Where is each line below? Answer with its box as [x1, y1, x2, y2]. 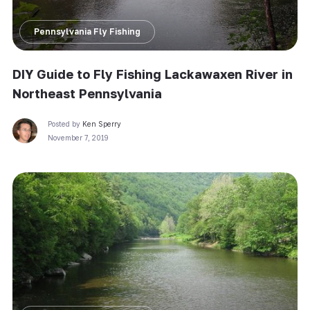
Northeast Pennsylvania [12, 85, 162, 101]
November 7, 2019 [47, 133, 109, 142]
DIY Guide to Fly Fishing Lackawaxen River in [12, 66, 293, 82]
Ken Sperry [82, 119, 121, 128]
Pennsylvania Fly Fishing [33, 26, 140, 37]
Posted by [47, 119, 82, 128]
